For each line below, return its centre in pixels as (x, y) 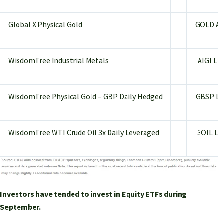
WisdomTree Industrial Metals (58, 61)
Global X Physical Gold (45, 25)
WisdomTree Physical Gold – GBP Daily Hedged (85, 97)
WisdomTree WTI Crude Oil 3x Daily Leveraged (84, 133)
